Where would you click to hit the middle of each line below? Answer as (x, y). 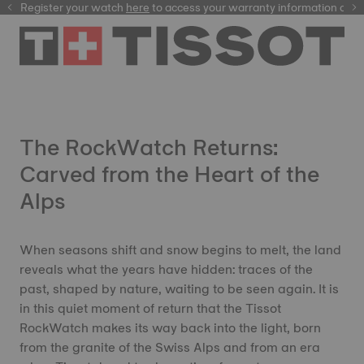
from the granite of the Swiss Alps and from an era (170, 347)
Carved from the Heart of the (169, 174)
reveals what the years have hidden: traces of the (166, 269)
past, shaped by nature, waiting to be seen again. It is (179, 289)
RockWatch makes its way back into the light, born (170, 328)
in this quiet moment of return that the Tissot (150, 308)
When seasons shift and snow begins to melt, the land (180, 250)
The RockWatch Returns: (149, 147)
